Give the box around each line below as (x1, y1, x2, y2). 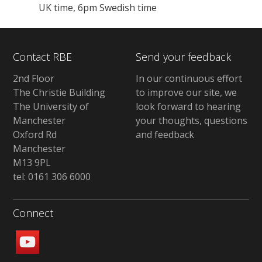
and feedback (135, 128, 194, 142)
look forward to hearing (135, 100, 241, 113)
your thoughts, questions (135, 114, 247, 127)
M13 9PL (13, 156, 51, 170)
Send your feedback (135, 49, 231, 64)
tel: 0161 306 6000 (13, 170, 91, 184)
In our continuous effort (135, 72, 242, 85)
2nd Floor (13, 72, 55, 85)
